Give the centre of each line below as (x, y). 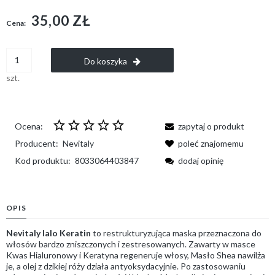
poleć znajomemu (211, 143)
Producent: (37, 143)
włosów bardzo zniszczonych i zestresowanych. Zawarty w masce (131, 244)
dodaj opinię (201, 160)
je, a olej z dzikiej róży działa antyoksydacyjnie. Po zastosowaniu (126, 266)
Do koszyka (105, 61)
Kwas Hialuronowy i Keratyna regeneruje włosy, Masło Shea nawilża (136, 255)
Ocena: (29, 126)
